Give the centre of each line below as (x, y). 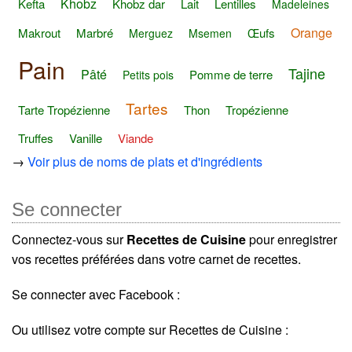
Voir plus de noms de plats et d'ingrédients (145, 162)
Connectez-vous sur (69, 240)
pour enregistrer (291, 240)
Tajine (307, 73)
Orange (312, 32)
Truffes (36, 137)
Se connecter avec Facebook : (96, 295)
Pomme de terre (231, 75)
